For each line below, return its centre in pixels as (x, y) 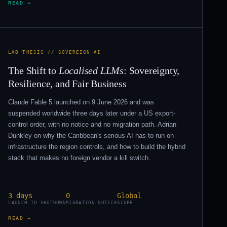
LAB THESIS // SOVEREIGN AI (55, 52)
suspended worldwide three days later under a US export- (92, 113)
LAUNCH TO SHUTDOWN (37, 202)
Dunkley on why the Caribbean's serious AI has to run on (91, 135)
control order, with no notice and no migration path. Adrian (92, 124)
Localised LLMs (91, 71)
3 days (21, 195)
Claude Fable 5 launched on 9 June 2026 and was (81, 102)
